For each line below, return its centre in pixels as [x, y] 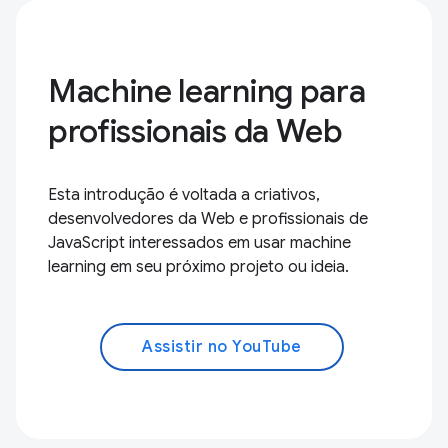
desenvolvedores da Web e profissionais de [208, 219]
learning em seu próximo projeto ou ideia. [198, 267]
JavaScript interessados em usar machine [199, 243]
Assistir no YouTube [222, 347]
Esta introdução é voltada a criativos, [184, 195]
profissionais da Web [195, 131]
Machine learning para [207, 91]
